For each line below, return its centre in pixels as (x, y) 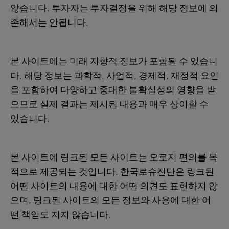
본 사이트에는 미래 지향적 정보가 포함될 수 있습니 (114, 61)
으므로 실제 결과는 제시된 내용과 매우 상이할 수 (109, 104)
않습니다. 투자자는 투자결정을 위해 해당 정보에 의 (114, 8)
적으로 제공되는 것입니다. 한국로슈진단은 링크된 (112, 172)
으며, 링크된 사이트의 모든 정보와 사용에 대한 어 (111, 200)
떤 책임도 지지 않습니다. (61, 215)
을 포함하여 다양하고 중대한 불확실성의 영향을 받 (113, 90)
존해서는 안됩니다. (50, 22)
